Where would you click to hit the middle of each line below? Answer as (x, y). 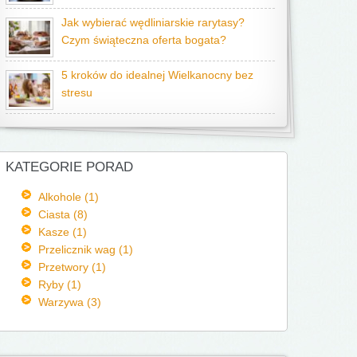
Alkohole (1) (68, 197)
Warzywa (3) (69, 302)
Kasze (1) (62, 232)
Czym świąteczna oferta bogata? (144, 40)
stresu (77, 93)
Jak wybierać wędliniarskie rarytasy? (153, 23)
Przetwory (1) (72, 267)
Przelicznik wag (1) (85, 249)
